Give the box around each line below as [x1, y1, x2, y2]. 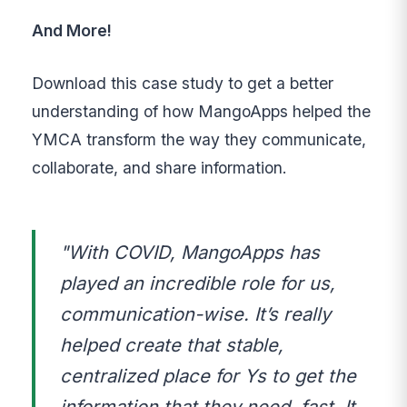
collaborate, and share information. [32, 157, 288, 177]
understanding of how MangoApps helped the [32, 101, 372, 121]
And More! [32, 21, 113, 41]
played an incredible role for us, [59, 272, 335, 295]
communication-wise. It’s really [59, 303, 331, 326]
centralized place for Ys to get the [59, 364, 356, 388]
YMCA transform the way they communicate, [32, 129, 367, 149]
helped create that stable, [59, 333, 283, 357]
